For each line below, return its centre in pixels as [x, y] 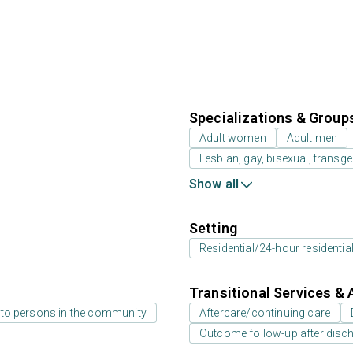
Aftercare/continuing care [265, 313]
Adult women [233, 138]
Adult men [312, 138]
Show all [214, 184]
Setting [214, 228]
